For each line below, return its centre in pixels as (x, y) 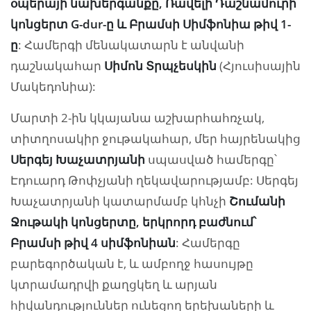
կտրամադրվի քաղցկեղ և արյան (114, 285)
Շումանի (257, 201)
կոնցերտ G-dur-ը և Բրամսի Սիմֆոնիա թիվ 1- (151, 24)
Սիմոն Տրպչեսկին (160, 66)
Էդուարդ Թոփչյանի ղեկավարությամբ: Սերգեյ (154, 180)
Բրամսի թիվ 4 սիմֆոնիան (93, 243)
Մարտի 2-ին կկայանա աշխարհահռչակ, (137, 118)
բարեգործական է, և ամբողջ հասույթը (132, 264)
